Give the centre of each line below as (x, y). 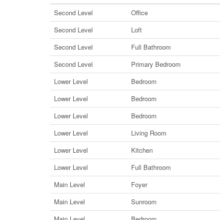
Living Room (149, 133)
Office (139, 12)
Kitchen (142, 150)
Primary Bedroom (156, 64)
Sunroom (144, 201)
